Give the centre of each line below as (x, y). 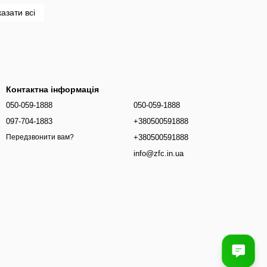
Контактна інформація (52, 89)
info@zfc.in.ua (159, 153)
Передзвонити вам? (40, 137)
